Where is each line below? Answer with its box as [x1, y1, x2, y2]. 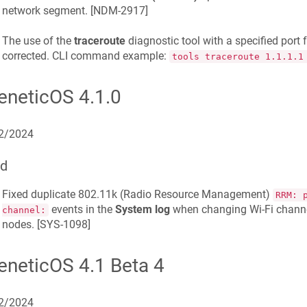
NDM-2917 [93, 4, 145, 17]
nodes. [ [1, 217, 40, 231]
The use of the [1, 34, 74, 48]
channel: [1, 204, 46, 215]
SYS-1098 [39, 217, 88, 231]
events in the [48, 202, 115, 216]
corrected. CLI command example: [1, 49, 169, 63]
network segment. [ [1, 4, 93, 17]
